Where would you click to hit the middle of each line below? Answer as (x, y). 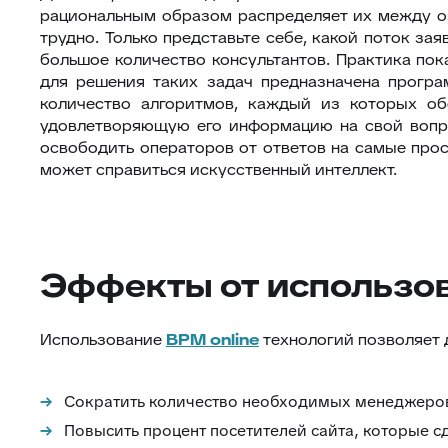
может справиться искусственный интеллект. (218, 169)
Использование (103, 339)
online (234, 339)
